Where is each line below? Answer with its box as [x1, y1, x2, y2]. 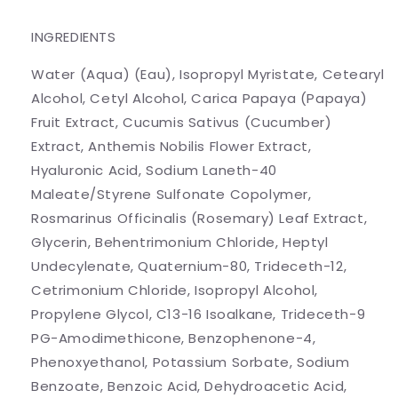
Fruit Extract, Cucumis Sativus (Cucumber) [31, 113, 332, 132]
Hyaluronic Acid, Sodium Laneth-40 [31, 161, 277, 180]
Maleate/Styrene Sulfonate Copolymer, [31, 185, 312, 204]
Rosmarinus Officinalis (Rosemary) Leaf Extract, [31, 209, 368, 228]
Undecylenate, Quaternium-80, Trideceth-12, [31, 257, 347, 276]
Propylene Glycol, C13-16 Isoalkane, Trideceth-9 [31, 305, 366, 324]
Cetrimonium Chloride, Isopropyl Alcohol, [31, 281, 319, 300]
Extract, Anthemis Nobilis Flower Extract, [31, 137, 312, 156]
